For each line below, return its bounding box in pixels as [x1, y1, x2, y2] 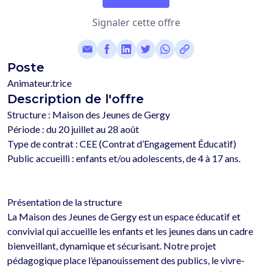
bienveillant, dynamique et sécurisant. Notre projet [7, 240, 216, 252]
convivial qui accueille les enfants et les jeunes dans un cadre [7, 225, 253, 237]
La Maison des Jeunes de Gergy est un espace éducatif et [7, 211, 240, 223]
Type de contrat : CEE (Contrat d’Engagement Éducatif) [7, 138, 236, 150]
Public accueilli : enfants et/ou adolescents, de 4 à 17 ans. [7, 152, 240, 165]
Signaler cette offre [92, 16, 180, 30]
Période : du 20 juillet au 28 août [7, 123, 139, 135]
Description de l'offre [7, 92, 144, 107]
